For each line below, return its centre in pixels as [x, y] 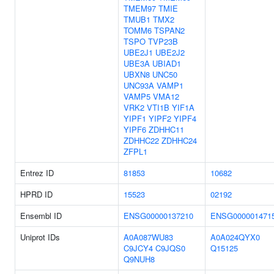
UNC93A [139, 85]
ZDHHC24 [179, 140]
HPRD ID [36, 194]
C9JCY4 [138, 248]
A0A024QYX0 [235, 237]
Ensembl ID [41, 216]
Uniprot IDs [40, 237]
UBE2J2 [170, 52]
